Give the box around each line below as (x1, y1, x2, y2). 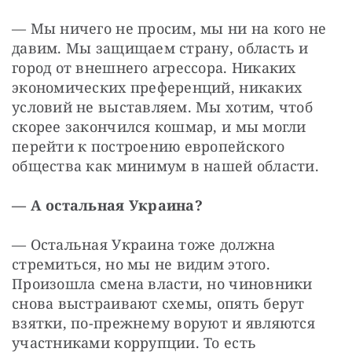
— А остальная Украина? (12, 195, 203, 214)
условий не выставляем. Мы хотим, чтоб (12, 97, 313, 116)
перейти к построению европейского (12, 136, 284, 156)
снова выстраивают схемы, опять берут (12, 293, 305, 313)
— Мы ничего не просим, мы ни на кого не (12, 18, 327, 38)
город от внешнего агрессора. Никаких (12, 57, 296, 77)
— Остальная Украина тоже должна (12, 234, 276, 254)
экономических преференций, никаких (12, 77, 302, 97)
